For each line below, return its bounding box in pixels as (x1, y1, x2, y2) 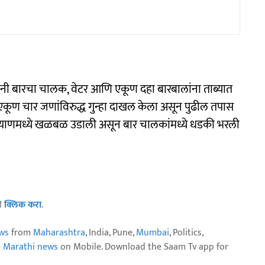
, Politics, (169, 224, 203, 241)
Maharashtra (33, 224, 85, 241)
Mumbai (136, 224, 169, 241)
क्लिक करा (4, 196, 41, 213)
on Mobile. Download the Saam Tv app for (58, 238, 228, 255)
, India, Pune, (85, 224, 136, 241)
